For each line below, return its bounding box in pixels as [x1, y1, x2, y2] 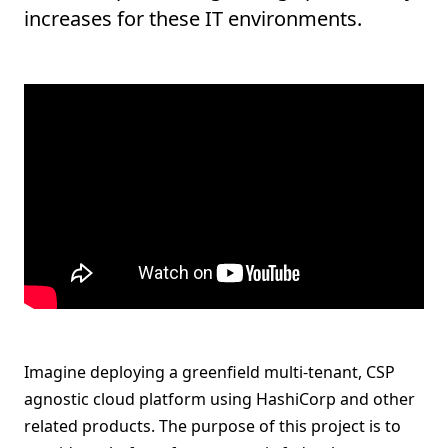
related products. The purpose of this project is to [24, 415, 401, 437]
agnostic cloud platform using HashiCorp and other [24, 388, 415, 410]
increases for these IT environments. [24, 5, 362, 32]
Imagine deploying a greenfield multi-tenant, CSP [24, 361, 395, 383]
